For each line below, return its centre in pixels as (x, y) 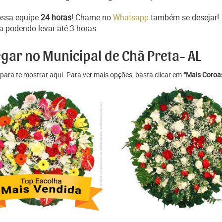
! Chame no (92, 17)
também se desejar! (184, 17)
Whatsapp (131, 17)
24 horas (56, 17)
